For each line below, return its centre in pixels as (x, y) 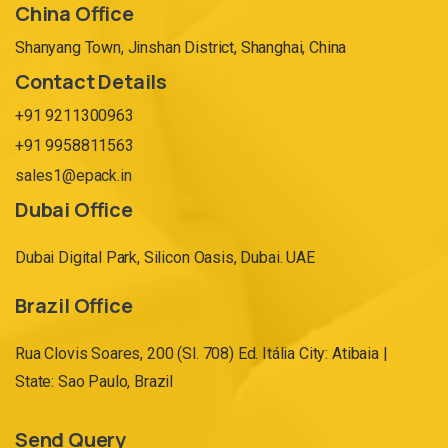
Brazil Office (74, 305)
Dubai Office (74, 209)
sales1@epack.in (73, 175)
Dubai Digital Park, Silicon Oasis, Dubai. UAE (165, 257)
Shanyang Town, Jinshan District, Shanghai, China (181, 47)
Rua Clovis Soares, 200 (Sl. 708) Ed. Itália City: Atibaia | (201, 353)
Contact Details (91, 81)
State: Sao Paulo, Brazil (94, 381)
